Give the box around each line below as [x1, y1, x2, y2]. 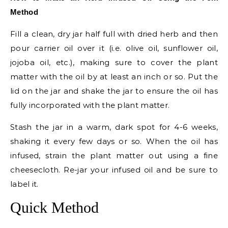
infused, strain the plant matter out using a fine [10, 151, 218, 160]
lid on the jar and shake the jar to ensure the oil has [10, 86, 218, 96]
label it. [10, 179, 39, 189]
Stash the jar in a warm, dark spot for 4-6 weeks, [10, 122, 218, 132]
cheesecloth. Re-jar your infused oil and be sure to [10, 165, 218, 175]
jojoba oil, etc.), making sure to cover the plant [10, 58, 218, 67]
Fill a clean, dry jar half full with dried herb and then [10, 29, 218, 39]
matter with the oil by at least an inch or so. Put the [10, 72, 218, 81]
